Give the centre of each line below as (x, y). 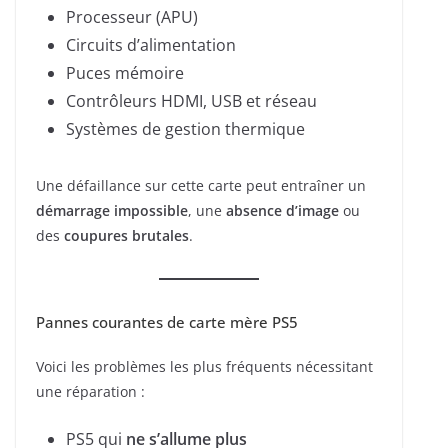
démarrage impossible (112, 211)
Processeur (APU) (132, 17)
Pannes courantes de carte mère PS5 (167, 322)
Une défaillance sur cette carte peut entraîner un (201, 186)
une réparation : (90, 392)
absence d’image (282, 211)
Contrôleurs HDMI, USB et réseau (191, 101)
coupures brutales (126, 236)
